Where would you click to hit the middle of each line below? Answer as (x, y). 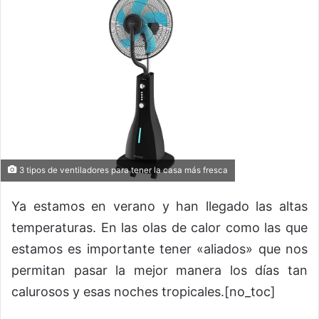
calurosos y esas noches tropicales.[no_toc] (143, 292)
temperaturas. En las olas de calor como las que (159, 228)
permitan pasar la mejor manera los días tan (159, 271)
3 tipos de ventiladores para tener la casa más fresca (122, 171)
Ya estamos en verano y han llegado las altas (159, 206)
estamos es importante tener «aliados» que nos (159, 249)
